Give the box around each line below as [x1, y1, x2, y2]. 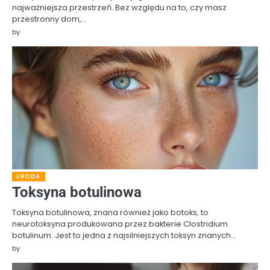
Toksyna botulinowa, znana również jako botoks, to [12, 207, 209, 219]
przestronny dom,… [12, 13, 87, 25]
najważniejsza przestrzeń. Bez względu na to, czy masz [12, 2, 227, 14]
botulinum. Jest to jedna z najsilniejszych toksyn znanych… [12, 230, 236, 242]
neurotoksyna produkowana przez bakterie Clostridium [12, 218, 228, 230]
